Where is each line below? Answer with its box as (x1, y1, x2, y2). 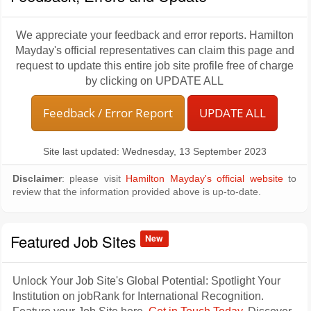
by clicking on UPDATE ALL (85, 75, 224, 87)
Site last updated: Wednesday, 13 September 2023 (42, 146, 267, 157)
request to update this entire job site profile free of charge (15, 60, 294, 72)
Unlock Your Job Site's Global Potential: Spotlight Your (12, 275, 280, 287)
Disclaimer (12, 174, 62, 184)
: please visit (62, 174, 126, 184)
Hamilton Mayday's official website (126, 174, 283, 184)
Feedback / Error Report (43, 105, 173, 121)
